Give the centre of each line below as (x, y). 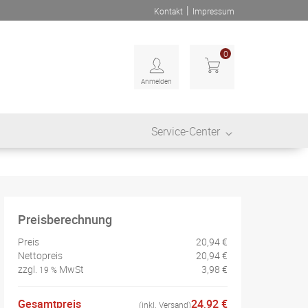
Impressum (213, 11)
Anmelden (156, 81)
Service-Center (186, 131)
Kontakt (168, 11)
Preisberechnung (65, 219)
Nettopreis (40, 255)
